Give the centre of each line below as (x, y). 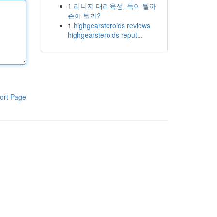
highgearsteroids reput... (105, 35)
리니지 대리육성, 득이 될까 (115, 6)
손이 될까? (84, 15)
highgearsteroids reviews (112, 25)
